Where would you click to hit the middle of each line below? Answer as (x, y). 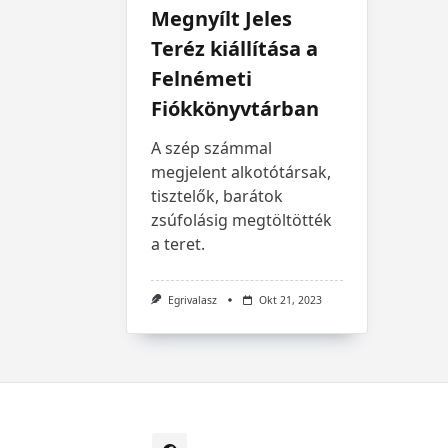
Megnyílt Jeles (221, 18)
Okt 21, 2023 (290, 299)
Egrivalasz (192, 299)
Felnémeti (201, 78)
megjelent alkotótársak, (241, 171)
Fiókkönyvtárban (235, 108)
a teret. (178, 243)
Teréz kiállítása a (234, 48)
